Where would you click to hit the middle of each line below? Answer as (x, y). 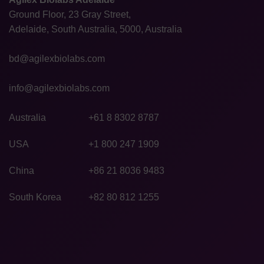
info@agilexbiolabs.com (59, 88)
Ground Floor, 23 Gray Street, (70, 14)
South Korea (35, 197)
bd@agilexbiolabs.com (57, 59)
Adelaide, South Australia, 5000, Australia (95, 29)
